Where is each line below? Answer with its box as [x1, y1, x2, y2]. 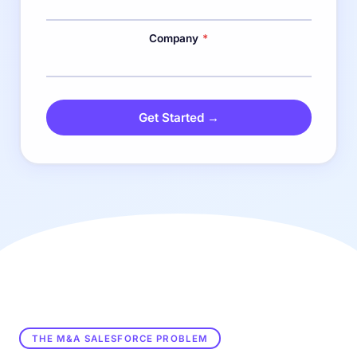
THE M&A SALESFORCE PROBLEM [31, 332, 209, 344]
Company [149, 32, 201, 45]
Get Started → [138, 109, 219, 125]
